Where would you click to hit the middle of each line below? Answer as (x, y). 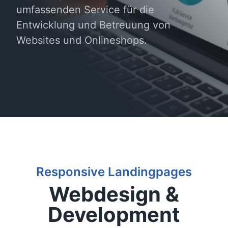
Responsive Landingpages (114, 172)
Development (114, 215)
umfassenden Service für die (85, 10)
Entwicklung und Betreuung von (93, 25)
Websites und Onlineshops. (82, 40)
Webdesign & (114, 194)
